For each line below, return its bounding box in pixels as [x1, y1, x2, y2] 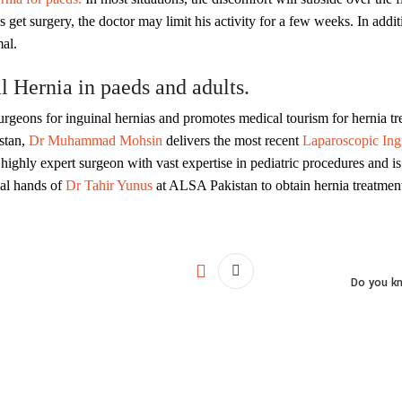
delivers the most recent [162, 133, 299, 148]
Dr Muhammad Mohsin [29, 133, 162, 148]
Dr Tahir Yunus [62, 178, 156, 193]
